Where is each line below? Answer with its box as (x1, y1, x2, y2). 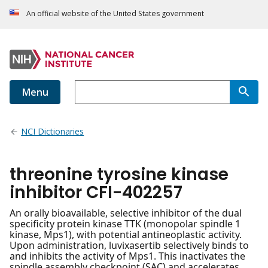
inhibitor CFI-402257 (10, 181, 182, 205)
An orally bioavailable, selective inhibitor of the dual (10, 206, 242, 220)
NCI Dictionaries (21, 126, 84, 138)
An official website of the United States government (26, 8, 204, 19)
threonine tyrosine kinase (10, 163, 229, 187)
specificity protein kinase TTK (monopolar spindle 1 (10, 217, 240, 231)
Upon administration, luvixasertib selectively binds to (10, 239, 249, 252)
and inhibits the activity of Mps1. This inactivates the (10, 249, 245, 263)
